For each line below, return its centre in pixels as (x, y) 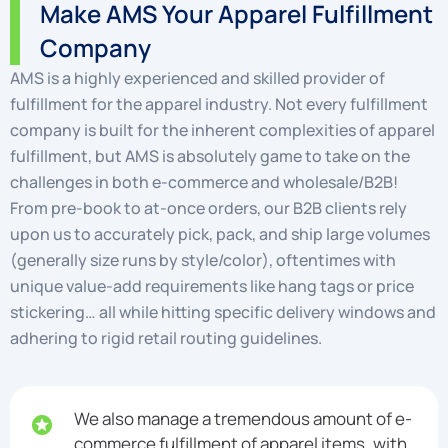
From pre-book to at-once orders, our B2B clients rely (208, 208)
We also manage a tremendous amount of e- (243, 418)
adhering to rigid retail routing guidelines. (166, 338)
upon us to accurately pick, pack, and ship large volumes (220, 234)
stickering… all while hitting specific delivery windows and (223, 312)
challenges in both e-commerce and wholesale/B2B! (204, 182)
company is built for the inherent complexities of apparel (222, 130)
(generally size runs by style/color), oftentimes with (203, 260)
